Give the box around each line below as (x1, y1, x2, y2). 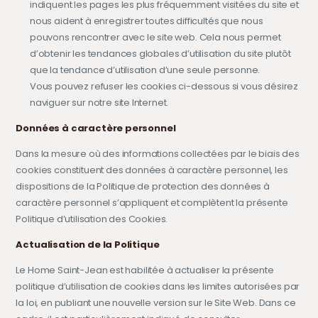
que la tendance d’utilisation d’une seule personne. (29, 62, 261, 77)
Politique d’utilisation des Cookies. (16, 212, 168, 226)
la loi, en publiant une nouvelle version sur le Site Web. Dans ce (16, 295, 296, 309)
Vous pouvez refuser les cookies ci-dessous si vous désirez (29, 79, 299, 93)
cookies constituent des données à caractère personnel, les (16, 163, 288, 177)
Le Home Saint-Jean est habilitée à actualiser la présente (16, 263, 274, 277)
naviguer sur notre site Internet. (29, 95, 169, 109)
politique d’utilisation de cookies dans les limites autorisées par (16, 279, 300, 293)
